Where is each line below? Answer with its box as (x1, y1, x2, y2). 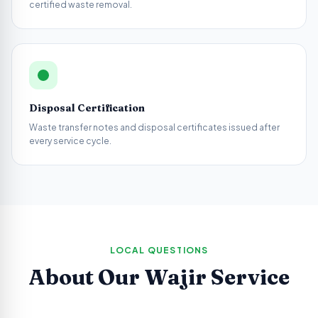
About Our (28, 264, 144, 290)
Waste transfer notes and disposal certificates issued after (29, 122, 280, 133)
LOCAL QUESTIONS (109, 245, 209, 256)
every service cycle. (29, 136, 111, 146)
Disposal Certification (29, 102, 145, 114)
